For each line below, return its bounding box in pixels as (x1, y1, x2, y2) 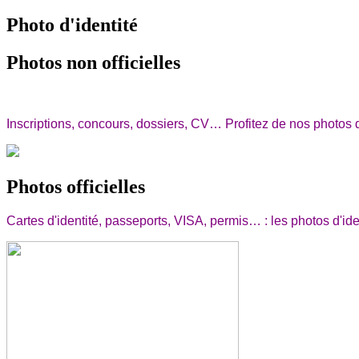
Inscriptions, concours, (6, 116, 136, 131)
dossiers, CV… (136, 116, 225, 131)
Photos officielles (6, 175, 145, 197)
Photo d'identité (6, 14, 138, 35)
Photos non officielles (6, 51, 180, 73)
